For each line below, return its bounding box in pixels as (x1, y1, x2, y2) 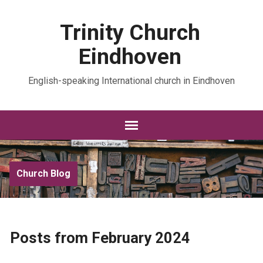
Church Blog (16, 168, 70, 179)
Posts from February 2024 (9, 229, 190, 247)
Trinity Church (60, 19, 201, 45)
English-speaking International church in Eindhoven (28, 75, 235, 86)
